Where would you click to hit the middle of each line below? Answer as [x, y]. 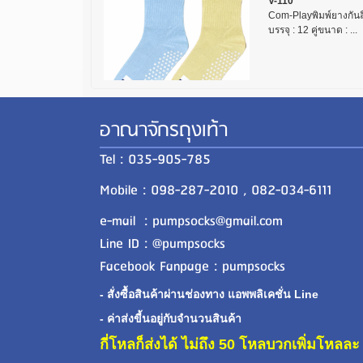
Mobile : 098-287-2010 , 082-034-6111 [216, 190]
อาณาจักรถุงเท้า [164, 130]
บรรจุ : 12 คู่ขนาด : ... [312, 30]
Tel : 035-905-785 [157, 159]
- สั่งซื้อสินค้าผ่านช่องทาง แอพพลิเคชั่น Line [209, 294]
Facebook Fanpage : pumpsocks [192, 266]
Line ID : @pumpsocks [162, 243]
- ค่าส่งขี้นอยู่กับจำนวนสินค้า [171, 318]
